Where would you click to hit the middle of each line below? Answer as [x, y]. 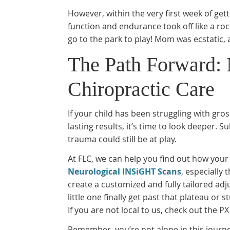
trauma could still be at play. [122, 139]
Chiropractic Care [141, 89]
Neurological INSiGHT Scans [124, 171]
